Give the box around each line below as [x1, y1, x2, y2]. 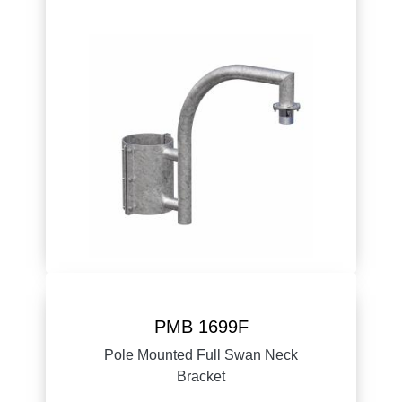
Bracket [177, 368, 225, 384]
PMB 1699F [153, 316, 249, 336]
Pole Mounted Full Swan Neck [104, 346, 298, 363]
